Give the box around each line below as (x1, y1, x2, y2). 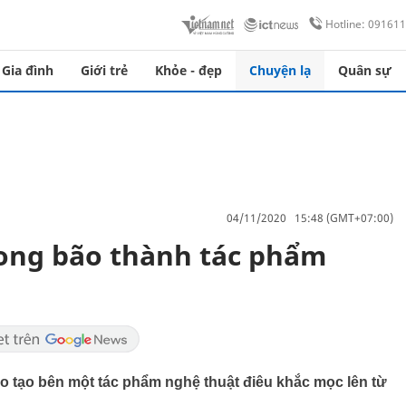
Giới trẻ (81, 62, 128, 79)
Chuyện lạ (249, 62, 311, 79)
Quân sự (338, 62, 391, 79)
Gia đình (2, 62, 53, 79)
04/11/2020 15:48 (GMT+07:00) (227, 209, 393, 226)
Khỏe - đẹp (155, 62, 222, 79)
